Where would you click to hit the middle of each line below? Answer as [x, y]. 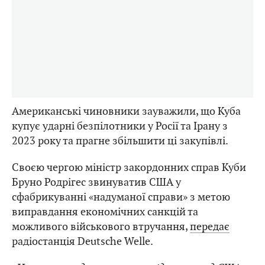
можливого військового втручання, [101, 227]
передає [210, 227]
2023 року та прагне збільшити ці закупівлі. [120, 141]
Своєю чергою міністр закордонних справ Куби [129, 167]
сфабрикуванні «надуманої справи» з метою [121, 197]
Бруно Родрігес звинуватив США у [96, 182]
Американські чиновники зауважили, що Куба [126, 111]
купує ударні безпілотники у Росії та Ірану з [120, 126]
